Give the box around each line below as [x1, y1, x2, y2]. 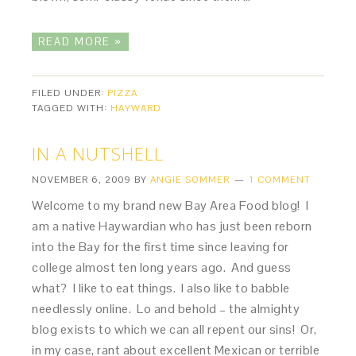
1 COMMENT [250, 173, 311, 186]
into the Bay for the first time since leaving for [32, 238, 289, 255]
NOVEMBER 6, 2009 [32, 173, 132, 186]
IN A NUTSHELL [32, 141, 164, 166]
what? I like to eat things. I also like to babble [32, 280, 290, 296]
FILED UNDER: [32, 87, 108, 99]
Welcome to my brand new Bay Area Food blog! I [32, 197, 309, 214]
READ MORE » [38, 35, 123, 48]
